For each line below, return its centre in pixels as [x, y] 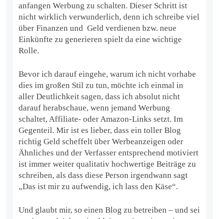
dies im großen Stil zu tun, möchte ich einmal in [101, 85]
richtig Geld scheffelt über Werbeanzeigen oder [101, 141]
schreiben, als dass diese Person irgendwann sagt [103, 175]
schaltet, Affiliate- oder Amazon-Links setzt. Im [101, 119]
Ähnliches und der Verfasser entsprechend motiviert [109, 153]
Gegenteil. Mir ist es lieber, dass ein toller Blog [100, 130]
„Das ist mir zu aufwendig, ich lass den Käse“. [99, 186]
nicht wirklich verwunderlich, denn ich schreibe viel [109, 17]
